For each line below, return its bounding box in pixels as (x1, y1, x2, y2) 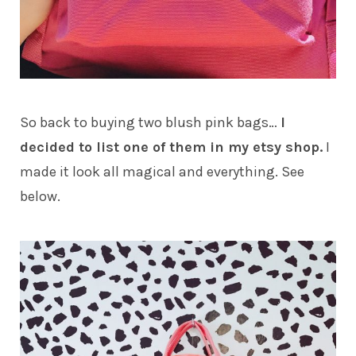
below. (20, 188, 60, 206)
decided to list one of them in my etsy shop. (20, 138, 323, 157)
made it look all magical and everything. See (20, 163, 304, 181)
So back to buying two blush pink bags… (20, 114, 281, 132)
